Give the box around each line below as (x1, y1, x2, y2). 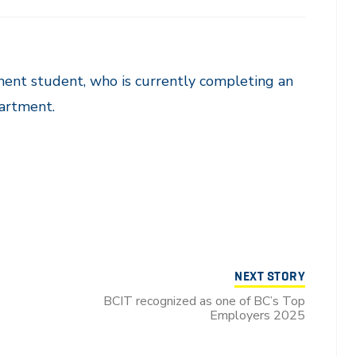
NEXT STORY (234, 269, 305, 284)
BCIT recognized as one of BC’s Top (103, 292, 305, 311)
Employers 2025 (210, 307, 305, 325)
